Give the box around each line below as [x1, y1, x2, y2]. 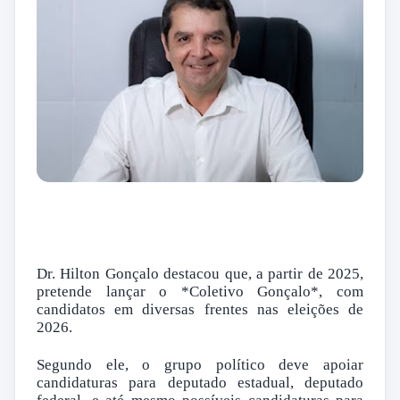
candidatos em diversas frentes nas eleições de [37, 301, 363, 319]
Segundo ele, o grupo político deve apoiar [37, 356, 363, 374]
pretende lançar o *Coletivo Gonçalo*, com [37, 283, 363, 301]
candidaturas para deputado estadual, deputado [37, 374, 363, 392]
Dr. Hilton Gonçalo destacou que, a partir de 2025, [37, 265, 363, 283]
